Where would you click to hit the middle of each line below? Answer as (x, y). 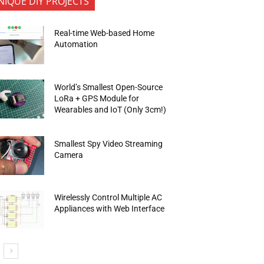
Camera (69, 155)
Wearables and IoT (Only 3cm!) (110, 109)
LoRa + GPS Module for (97, 98)
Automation (76, 44)
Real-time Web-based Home (105, 33)
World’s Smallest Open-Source (109, 87)
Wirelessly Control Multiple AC (108, 198)
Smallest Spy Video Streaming (109, 143)
